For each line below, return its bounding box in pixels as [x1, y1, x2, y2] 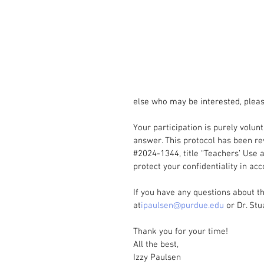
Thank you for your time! [133, 226, 228, 237]
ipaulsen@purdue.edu [141, 200, 224, 211]
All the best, [133, 239, 179, 250]
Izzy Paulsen [133, 252, 181, 263]
